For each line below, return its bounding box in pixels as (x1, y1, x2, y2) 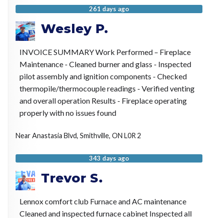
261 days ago (89, 5, 129, 13)
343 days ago (89, 154, 129, 163)
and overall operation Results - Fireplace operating (19, 96, 187, 106)
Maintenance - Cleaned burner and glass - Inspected (19, 59, 191, 69)
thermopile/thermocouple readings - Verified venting (19, 84, 195, 93)
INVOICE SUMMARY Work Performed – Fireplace (19, 47, 191, 57)
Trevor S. (40, 170, 103, 186)
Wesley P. (40, 20, 108, 36)
